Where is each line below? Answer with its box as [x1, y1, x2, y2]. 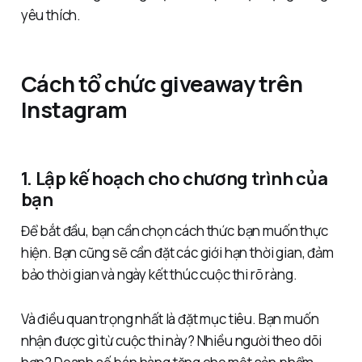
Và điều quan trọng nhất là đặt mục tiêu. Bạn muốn [20, 309, 319, 329]
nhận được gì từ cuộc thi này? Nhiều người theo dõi [20, 331, 322, 351]
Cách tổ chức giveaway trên [20, 69, 303, 99]
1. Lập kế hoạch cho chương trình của [20, 166, 328, 192]
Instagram [20, 95, 128, 125]
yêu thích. [20, 6, 82, 25]
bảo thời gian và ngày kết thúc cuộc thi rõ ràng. [20, 265, 297, 284]
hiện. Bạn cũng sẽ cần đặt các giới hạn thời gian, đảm [20, 243, 334, 263]
